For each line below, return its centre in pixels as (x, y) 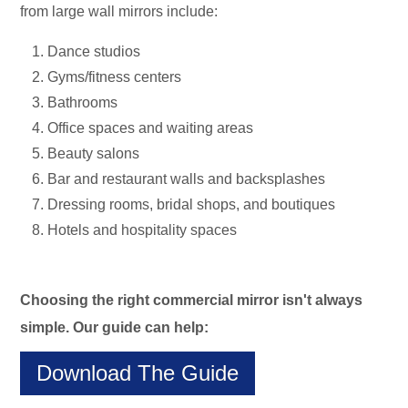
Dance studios (94, 52)
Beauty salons (94, 154)
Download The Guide (138, 373)
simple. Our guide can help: (115, 328)
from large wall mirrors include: (121, 12)
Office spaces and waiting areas (151, 128)
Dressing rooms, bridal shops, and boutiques (192, 205)
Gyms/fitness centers (117, 77)
